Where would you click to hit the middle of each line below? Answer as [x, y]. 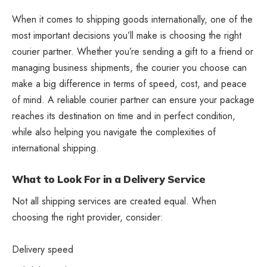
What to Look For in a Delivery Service [108, 179]
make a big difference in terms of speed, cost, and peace [129, 83]
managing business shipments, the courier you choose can [129, 67]
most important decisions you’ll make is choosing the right [127, 35]
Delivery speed [43, 250]
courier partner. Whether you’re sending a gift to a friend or [133, 51]
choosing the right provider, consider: [88, 218]
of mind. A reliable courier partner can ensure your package [133, 100]
